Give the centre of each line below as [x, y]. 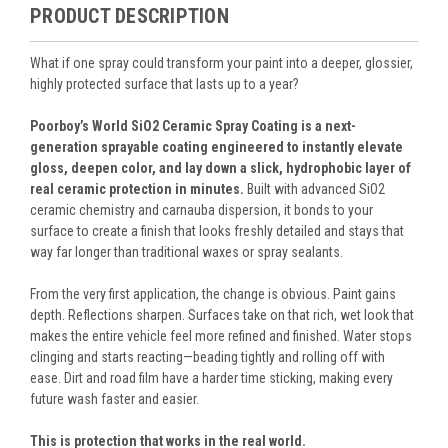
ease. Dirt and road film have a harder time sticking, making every [211, 377]
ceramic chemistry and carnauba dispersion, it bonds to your [201, 209]
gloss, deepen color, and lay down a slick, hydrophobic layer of [220, 167]
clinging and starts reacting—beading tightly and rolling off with [207, 356]
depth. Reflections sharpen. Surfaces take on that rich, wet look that [222, 314]
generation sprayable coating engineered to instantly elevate [216, 146]
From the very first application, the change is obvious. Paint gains [213, 293]
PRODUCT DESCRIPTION [129, 15]
